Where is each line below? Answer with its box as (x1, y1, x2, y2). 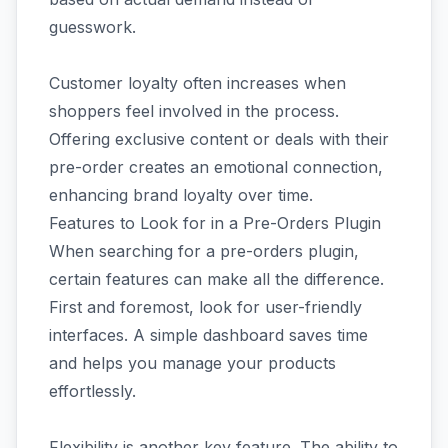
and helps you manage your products (49, 352, 336, 373)
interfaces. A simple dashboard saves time (49, 324, 368, 345)
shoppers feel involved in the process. (49, 100, 339, 121)
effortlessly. (49, 380, 136, 401)
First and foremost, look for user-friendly (49, 296, 362, 317)
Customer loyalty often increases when (49, 72, 346, 93)
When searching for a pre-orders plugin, (49, 240, 359, 261)
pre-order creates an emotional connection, (49, 156, 383, 177)
